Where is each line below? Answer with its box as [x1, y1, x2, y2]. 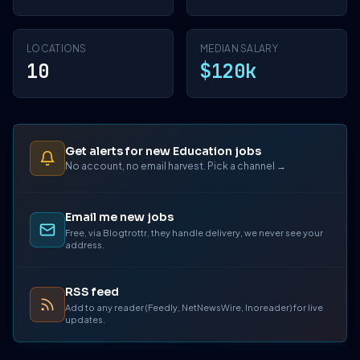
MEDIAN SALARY [200, 43, 278, 55]
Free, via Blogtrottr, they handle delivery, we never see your [65, 227, 323, 238]
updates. [65, 314, 105, 325]
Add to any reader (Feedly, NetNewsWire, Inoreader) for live [65, 302, 323, 313]
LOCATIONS [27, 43, 87, 55]
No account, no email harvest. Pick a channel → [65, 159, 286, 172]
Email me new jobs [65, 210, 174, 224]
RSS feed [65, 284, 119, 299]
